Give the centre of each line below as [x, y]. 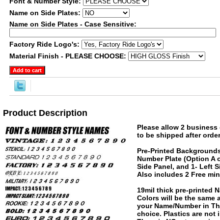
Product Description [45, 113]
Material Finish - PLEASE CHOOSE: [69, 56]
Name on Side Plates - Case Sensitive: [73, 24]
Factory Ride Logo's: [45, 44]
